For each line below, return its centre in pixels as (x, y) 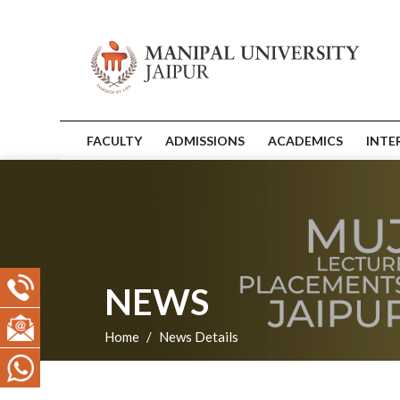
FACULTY (114, 140)
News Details (199, 336)
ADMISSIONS (205, 140)
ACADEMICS (305, 140)
